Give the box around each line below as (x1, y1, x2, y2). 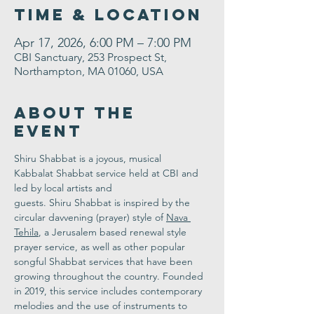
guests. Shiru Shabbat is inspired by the (14, 196, 193, 209)
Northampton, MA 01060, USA (14, 64, 163, 78)
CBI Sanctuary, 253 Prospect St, (14, 50, 167, 64)
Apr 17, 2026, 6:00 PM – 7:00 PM (14, 35, 191, 50)
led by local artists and (14, 182, 115, 194)
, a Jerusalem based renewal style (39, 226, 189, 238)
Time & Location (14, 5, 203, 25)
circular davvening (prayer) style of (14, 211, 166, 224)
